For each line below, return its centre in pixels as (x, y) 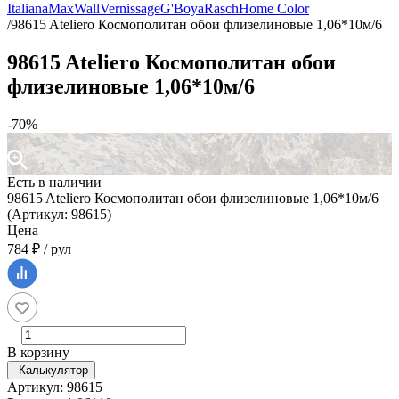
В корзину (38, 353)
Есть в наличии (54, 183)
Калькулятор (53, 370)
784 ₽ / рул (39, 249)
